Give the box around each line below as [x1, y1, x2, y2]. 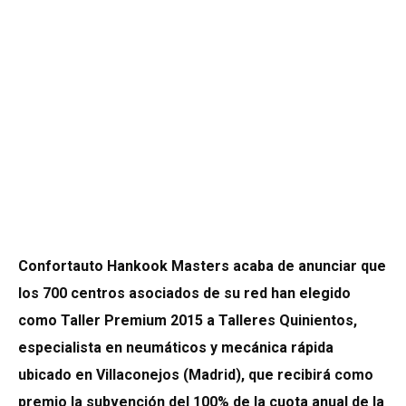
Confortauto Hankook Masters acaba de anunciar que [18, 257, 386, 275]
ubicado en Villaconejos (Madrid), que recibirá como [18, 366, 373, 384]
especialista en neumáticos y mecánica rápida [18, 339, 333, 357]
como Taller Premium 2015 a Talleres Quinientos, [18, 312, 357, 330]
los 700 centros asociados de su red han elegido [18, 285, 351, 303]
